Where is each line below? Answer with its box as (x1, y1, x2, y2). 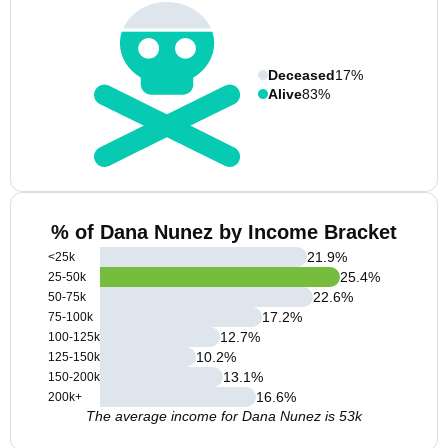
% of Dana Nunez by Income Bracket (51, 221, 397, 243)
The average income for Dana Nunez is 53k (86, 408, 362, 424)
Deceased (268, 66, 335, 83)
